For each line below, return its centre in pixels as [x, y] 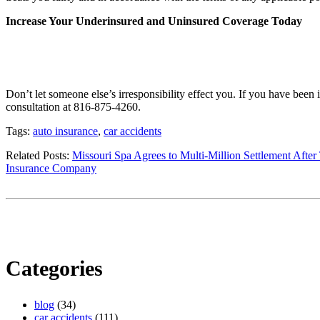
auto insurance [65, 131]
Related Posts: [39, 155]
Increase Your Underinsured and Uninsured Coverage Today [154, 21]
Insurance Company [51, 168]
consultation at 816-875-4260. [73, 106]
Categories [54, 268]
